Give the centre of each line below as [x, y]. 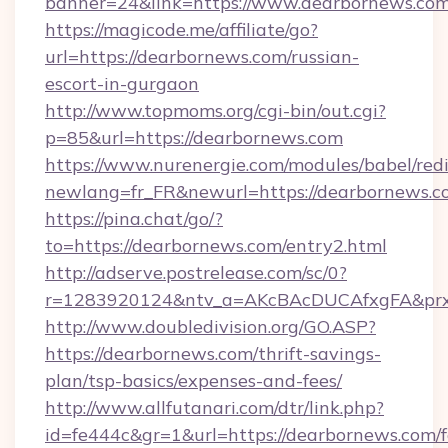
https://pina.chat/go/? [134, 218]
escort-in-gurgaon [122, 83]
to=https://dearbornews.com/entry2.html [216, 245]
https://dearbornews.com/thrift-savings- [213, 353]
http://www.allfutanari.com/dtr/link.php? [214, 407]
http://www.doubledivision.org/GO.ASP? [210, 326]
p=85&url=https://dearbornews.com [194, 137]
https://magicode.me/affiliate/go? [181, 29]
